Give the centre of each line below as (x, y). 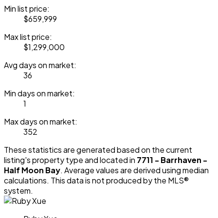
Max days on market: (41, 121)
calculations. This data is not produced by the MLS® (96, 180)
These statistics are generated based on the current (98, 149)
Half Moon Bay (32, 170)
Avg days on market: (40, 65)
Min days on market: (39, 93)
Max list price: (28, 36)
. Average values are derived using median (135, 170)
